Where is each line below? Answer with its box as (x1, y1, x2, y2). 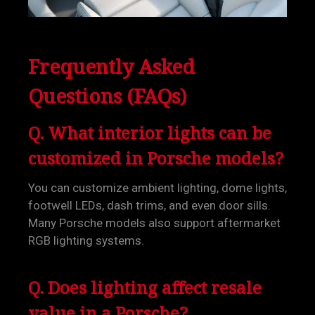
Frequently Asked (28, 51, 195, 81)
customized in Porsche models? (28, 146, 283, 171)
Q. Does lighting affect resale (28, 275, 262, 300)
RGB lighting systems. (28, 233, 144, 247)
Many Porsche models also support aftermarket (28, 216, 281, 230)
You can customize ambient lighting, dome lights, (28, 181, 287, 195)
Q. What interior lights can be (28, 120, 271, 146)
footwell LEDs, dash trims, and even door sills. (28, 198, 271, 212)
